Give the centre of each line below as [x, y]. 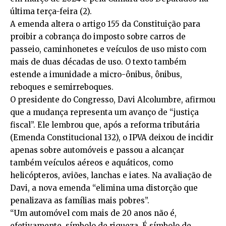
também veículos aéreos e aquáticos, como [92, 163]
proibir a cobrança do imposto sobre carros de [98, 37]
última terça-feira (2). [51, 12]
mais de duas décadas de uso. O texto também [98, 62]
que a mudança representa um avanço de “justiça [104, 112]
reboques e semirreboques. [62, 87]
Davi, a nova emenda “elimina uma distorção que [104, 188]
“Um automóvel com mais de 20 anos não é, [93, 213]
